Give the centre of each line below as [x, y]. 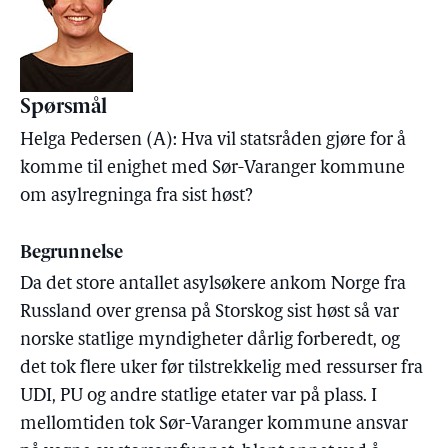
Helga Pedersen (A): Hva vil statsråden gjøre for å [213, 140]
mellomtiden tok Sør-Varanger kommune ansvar [214, 424]
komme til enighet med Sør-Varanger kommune [212, 168]
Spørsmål [63, 108]
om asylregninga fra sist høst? [136, 196]
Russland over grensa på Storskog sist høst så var [209, 312]
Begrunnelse [71, 253]
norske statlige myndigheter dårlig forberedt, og [210, 340]
